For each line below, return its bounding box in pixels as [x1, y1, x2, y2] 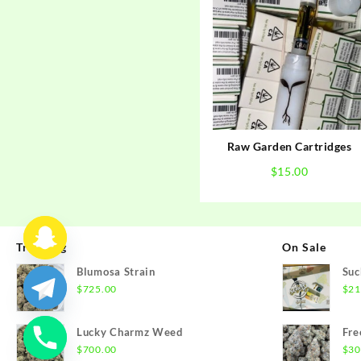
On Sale [281, 239, 326, 254]
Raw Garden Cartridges [226, 139, 352, 153]
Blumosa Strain [77, 264, 156, 278]
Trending [16, 239, 67, 254]
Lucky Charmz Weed [77, 325, 183, 338]
